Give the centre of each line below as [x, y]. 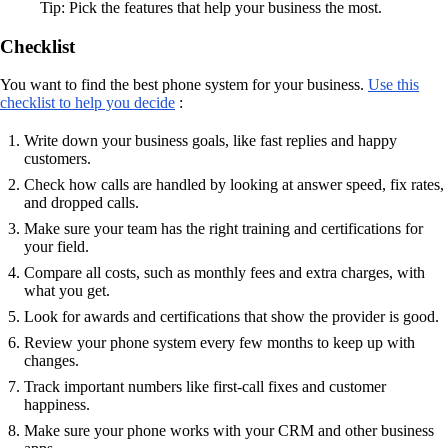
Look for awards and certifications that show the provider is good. [231, 317]
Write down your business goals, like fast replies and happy [210, 141]
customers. [57, 159]
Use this [393, 85]
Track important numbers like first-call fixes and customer [205, 387]
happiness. [57, 405]
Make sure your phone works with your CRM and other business [229, 431]
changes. [51, 361]
